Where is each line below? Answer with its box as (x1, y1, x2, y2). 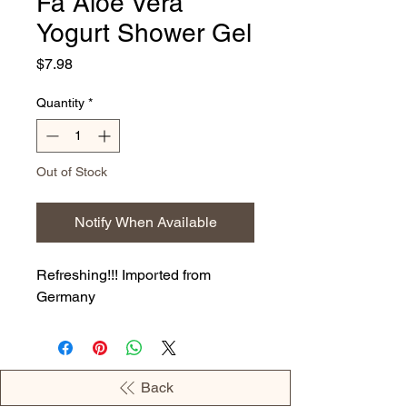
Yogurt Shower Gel (36, 18, 252, 48)
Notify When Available (74, 213, 217, 232)
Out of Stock (36, 164, 107, 180)
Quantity (36, 95, 84, 111)
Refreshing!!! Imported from (36, 266, 211, 284)
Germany (36, 288, 95, 306)
